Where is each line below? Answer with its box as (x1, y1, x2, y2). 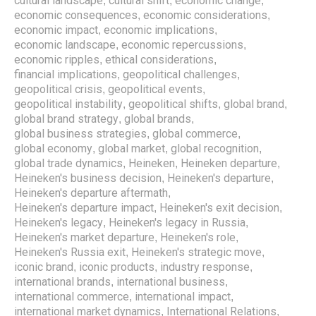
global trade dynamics (14, 156, 123, 170)
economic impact (14, 23, 98, 37)
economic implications (104, 23, 214, 37)
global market (98, 141, 165, 155)
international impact (135, 289, 231, 303)
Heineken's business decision (14, 171, 162, 185)
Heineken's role (160, 230, 236, 244)
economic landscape (14, 37, 116, 51)
